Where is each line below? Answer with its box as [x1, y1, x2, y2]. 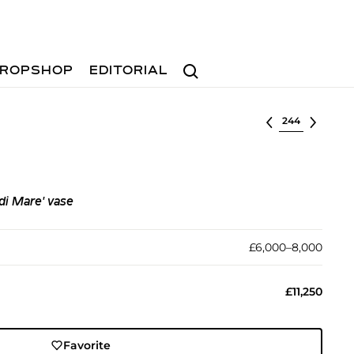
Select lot [278, 112, 333, 126]
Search [176, 56, 217, 71]
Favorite [63, 338, 111, 352]
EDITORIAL [89, 65, 169, 77]
